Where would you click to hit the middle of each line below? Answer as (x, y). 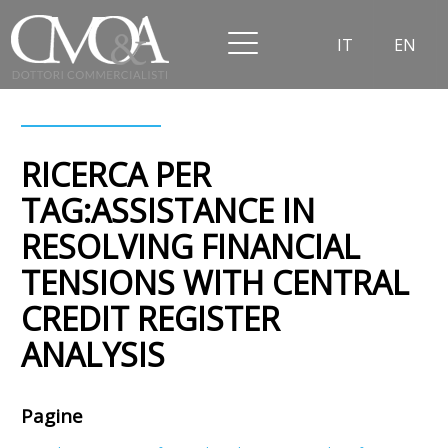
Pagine (52, 416)
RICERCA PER (116, 175)
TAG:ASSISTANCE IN (168, 211)
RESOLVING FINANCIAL (191, 247)
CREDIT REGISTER (151, 319)
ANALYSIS (93, 355)
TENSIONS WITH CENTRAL (215, 283)
